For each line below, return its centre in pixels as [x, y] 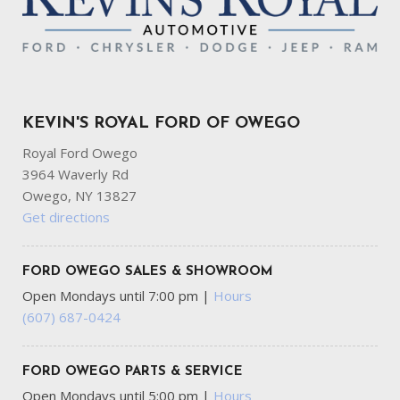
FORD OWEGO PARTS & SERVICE [133, 372]
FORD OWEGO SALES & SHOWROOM [148, 272]
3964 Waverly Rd [75, 175]
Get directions [66, 217]
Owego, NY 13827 [79, 196]
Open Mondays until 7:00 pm [112, 296]
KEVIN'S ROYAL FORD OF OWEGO [161, 124]
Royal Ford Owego [80, 153]
